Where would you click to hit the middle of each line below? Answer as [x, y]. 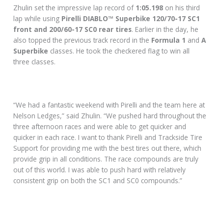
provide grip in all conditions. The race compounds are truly [106, 159]
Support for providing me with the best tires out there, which [108, 148]
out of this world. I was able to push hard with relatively [100, 169]
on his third [183, 8]
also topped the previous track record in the [82, 40]
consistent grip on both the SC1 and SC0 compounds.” [98, 180]
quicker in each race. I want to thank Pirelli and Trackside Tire [108, 137]
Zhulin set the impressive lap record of [75, 8]
